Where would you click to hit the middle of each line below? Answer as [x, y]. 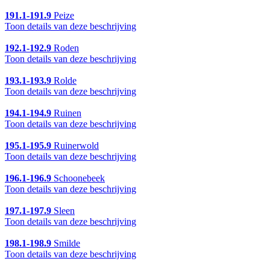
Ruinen [66, 113]
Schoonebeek [78, 178]
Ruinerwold [75, 146]
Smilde [66, 243]
